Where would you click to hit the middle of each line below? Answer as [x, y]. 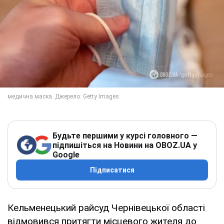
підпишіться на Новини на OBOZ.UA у [125, 145]
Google [66, 154]
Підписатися [112, 170]
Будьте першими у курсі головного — [125, 135]
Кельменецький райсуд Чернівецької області [106, 207]
